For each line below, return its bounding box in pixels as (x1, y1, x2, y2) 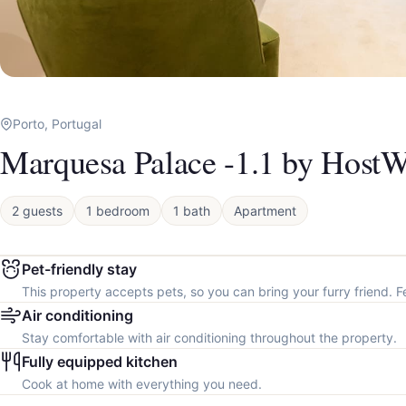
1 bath (173, 203, 210, 219)
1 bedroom (86, 203, 150, 219)
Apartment (234, 203, 296, 219)
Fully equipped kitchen (22, 353, 178, 372)
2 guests (12, 203, 63, 219)
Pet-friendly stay (22, 260, 137, 279)
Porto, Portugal (13, 116, 101, 132)
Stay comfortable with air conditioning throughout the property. (22, 330, 397, 346)
